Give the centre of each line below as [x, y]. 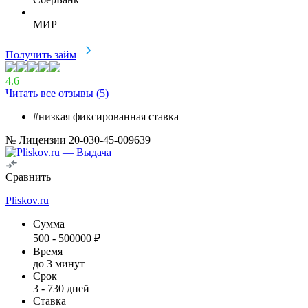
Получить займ [41, 54]
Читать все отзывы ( [53, 93]
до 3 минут [59, 263]
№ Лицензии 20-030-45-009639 [78, 140]
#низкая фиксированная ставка [106, 116]
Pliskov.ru [27, 200]
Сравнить [28, 177]
